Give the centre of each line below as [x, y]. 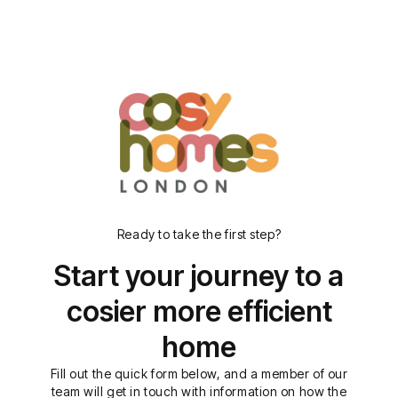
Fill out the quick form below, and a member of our [199, 374]
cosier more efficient [199, 312]
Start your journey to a [199, 276]
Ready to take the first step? [199, 235]
